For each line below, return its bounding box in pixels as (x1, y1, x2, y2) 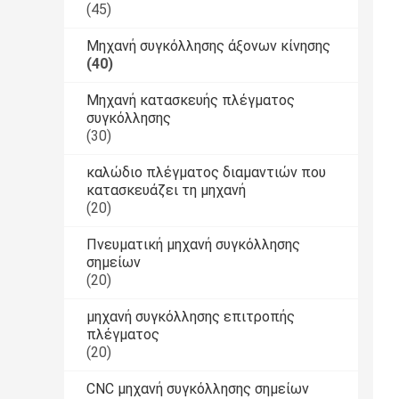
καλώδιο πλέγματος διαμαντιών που (86, 164, 326, 182)
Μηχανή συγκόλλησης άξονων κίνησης (86, 37, 330, 55)
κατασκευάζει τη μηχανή (86, 182, 246, 199)
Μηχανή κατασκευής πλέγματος (86, 92, 295, 110)
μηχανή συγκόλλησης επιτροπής (86, 308, 295, 326)
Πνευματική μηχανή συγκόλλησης (86, 236, 300, 254)
